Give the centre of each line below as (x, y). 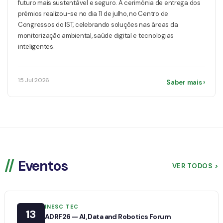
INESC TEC (62, 206)
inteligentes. (36, 46)
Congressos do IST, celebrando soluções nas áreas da (98, 24)
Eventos (43, 166)
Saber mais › (186, 82)
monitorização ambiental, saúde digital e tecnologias (96, 35)
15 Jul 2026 (34, 80)
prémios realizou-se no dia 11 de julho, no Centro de (93, 13)
